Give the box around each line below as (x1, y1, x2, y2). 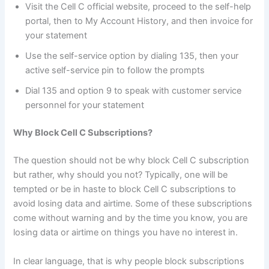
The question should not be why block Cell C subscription (13, 155, 250, 166)
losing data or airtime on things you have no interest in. (13, 227, 241, 238)
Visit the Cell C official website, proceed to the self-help (25, 1, 252, 13)
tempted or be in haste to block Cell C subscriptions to (13, 184, 237, 195)
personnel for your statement (25, 100, 145, 111)
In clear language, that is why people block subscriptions (13, 255, 245, 267)
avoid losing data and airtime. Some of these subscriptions (13, 198, 253, 210)
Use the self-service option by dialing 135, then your (25, 50, 239, 62)
